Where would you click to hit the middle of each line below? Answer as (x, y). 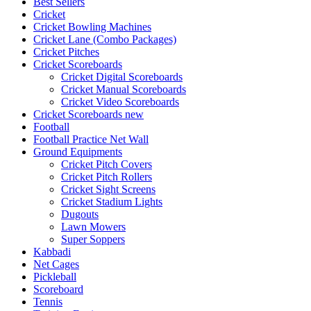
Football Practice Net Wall (91, 139)
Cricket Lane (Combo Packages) (105, 39)
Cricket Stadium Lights (112, 201)
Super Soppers (93, 239)
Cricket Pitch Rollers (107, 176)
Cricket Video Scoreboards (120, 101)
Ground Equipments (78, 151)
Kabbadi (52, 251)
